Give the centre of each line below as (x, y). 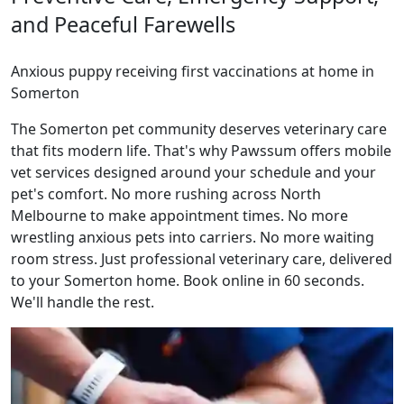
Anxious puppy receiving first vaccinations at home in (193, 72)
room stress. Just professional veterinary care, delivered (202, 259)
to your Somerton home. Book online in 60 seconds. (188, 281)
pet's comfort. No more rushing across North (166, 194)
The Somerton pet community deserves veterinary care (199, 129)
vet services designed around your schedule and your (193, 173)
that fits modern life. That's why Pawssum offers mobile (201, 151)
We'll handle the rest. (83, 303)
